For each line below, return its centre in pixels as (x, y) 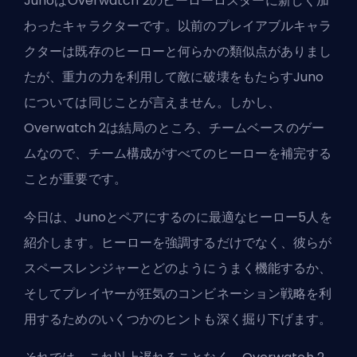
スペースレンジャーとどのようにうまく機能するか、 (178, 269)
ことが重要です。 (75, 179)
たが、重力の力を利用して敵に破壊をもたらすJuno (174, 77)
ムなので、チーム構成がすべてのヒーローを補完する (178, 154)
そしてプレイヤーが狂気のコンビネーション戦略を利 (178, 294)
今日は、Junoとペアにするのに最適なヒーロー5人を (178, 218)
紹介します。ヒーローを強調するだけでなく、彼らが (178, 243)
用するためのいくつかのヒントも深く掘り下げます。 (178, 320)
